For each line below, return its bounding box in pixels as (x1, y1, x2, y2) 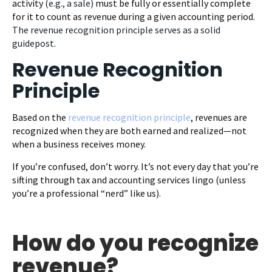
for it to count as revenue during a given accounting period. (12, 10, 255, 22)
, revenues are (191, 110, 247, 123)
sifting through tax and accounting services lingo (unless (12, 173, 246, 186)
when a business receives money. (12, 137, 146, 150)
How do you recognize (12, 227, 259, 259)
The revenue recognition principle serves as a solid (12, 23, 220, 36)
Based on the (12, 110, 68, 123)
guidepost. (12, 36, 56, 49)
